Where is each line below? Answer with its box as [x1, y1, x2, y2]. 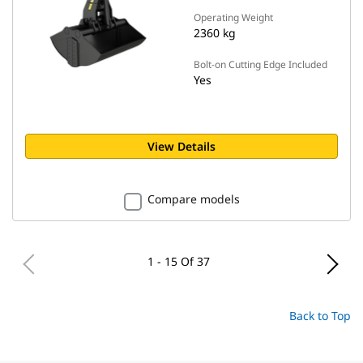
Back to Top [289, 308, 351, 323]
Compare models [147, 191, 240, 207]
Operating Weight [194, 11, 273, 24]
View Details [147, 139, 216, 154]
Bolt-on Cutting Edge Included [194, 58, 327, 71]
